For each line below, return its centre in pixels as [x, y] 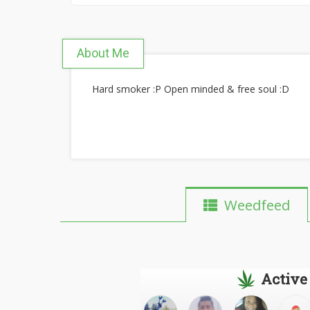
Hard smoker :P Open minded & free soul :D [191, 89]
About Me [103, 53]
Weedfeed [253, 205]
